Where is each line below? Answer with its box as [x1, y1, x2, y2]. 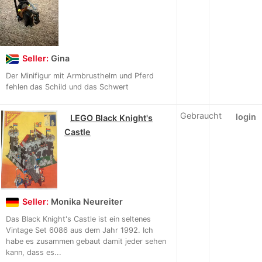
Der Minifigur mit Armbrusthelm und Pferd [6, 71, 154, 81]
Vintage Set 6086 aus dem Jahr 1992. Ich [6, 226, 153, 235]
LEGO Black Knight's [70, 113, 153, 123]
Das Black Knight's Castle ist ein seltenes [6, 215, 151, 224]
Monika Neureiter [51, 196, 123, 207]
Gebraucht [180, 111, 222, 121]
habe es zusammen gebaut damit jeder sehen [6, 237, 166, 246]
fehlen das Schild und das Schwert [6, 82, 129, 92]
